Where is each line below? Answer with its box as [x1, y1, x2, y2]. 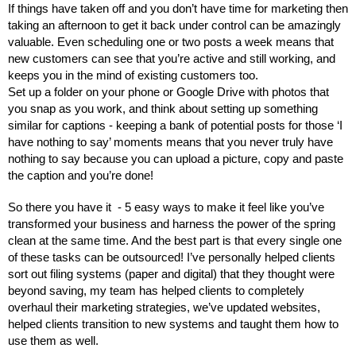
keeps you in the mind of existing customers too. [8, 69, 261, 83]
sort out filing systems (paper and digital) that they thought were [8, 268, 335, 281]
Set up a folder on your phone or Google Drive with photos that [8, 86, 329, 99]
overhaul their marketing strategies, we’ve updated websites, [8, 301, 320, 315]
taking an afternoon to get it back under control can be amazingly [8, 19, 341, 33]
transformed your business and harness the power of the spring [8, 218, 335, 231]
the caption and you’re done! [8, 169, 153, 183]
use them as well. [8, 335, 102, 348]
